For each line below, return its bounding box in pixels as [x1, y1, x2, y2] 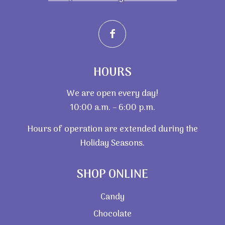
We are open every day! [66, 86, 158, 101]
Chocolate [93, 207, 132, 221]
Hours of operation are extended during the [27, 122, 198, 137]
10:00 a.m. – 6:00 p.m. [69, 100, 155, 115]
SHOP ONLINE [76, 164, 149, 184]
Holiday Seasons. [80, 136, 145, 151]
